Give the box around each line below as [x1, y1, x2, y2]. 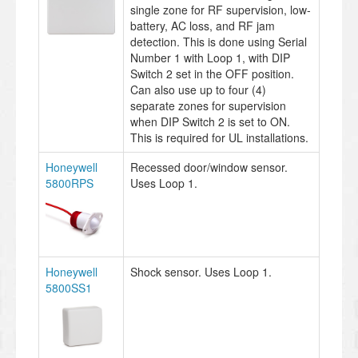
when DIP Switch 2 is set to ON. [130, 113, 290, 129]
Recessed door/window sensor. [130, 158, 288, 175]
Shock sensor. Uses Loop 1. [130, 263, 272, 280]
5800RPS [46, 174, 93, 191]
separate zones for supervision [130, 97, 286, 113]
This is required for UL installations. [130, 129, 308, 145]
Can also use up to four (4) [130, 81, 266, 97]
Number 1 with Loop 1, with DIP [130, 49, 290, 66]
